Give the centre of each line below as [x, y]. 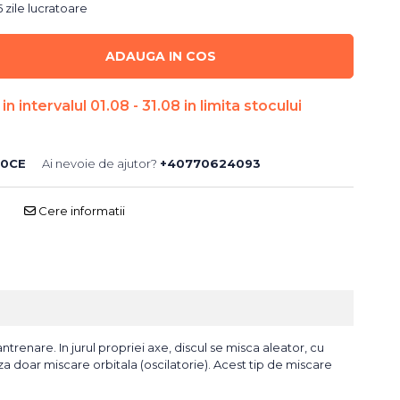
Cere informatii [80, 211]
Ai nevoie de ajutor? [99, 164]
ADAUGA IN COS [161, 57]
